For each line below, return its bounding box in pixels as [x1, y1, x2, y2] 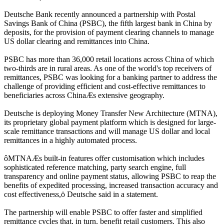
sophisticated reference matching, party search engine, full [4, 163, 186, 171]
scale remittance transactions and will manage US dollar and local [4, 127, 210, 135]
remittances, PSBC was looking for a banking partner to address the [4, 73, 217, 81]
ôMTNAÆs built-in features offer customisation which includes [4, 154, 204, 162]
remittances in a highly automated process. [4, 136, 137, 144]
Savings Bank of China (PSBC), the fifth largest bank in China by [4, 19, 212, 27]
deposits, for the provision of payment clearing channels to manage [4, 28, 214, 36]
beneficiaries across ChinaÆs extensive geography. [4, 91, 164, 99]
